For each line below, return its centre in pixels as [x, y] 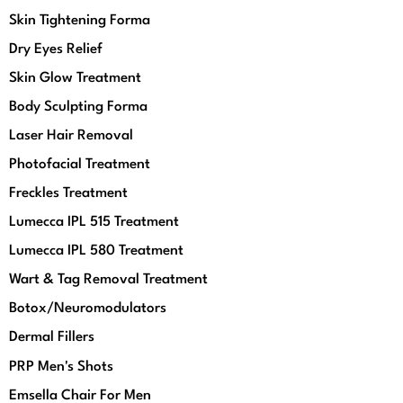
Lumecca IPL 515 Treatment [94, 222]
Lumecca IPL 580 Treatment [96, 251]
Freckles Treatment [68, 193]
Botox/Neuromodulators [88, 309]
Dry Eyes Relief [56, 49]
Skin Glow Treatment [75, 78]
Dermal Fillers [52, 337]
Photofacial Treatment [80, 165]
